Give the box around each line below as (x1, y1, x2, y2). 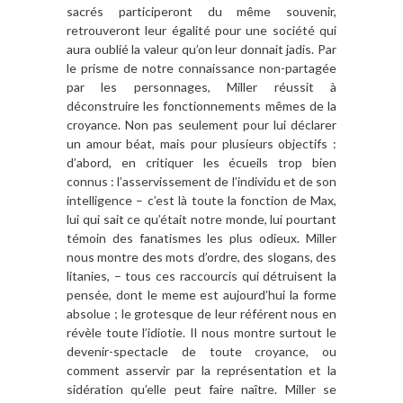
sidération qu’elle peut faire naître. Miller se (67, 381, 336, 398)
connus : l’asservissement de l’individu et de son (67, 174, 336, 190)
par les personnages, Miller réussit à (67, 79, 336, 95)
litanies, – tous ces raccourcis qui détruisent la (67, 268, 336, 284)
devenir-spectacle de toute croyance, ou (67, 344, 336, 360)
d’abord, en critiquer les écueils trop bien (67, 155, 336, 171)
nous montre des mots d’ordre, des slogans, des (67, 249, 336, 265)
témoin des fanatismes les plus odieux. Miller (67, 230, 336, 246)
